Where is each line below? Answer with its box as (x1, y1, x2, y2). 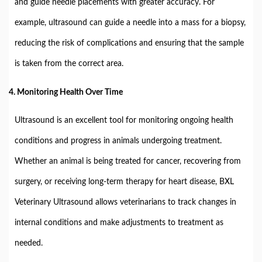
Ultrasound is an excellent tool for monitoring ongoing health (15, 116, 233, 125)
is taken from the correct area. (15, 59, 123, 68)
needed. (15, 239, 43, 247)
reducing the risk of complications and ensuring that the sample (15, 39, 244, 47)
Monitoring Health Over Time (17, 88, 123, 96)
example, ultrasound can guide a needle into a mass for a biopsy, (15, 18, 246, 27)
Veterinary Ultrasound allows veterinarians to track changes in (15, 198, 236, 206)
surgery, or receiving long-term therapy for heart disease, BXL (15, 177, 234, 186)
